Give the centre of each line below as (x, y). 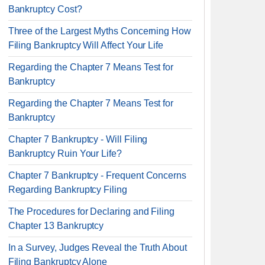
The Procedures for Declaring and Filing (91, 211)
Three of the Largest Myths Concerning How (99, 31)
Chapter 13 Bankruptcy (56, 226)
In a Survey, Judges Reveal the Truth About (97, 248)
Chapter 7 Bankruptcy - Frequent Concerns (97, 175)
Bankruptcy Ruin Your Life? (65, 153)
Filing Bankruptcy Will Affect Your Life (86, 45)
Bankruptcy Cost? (45, 9)
